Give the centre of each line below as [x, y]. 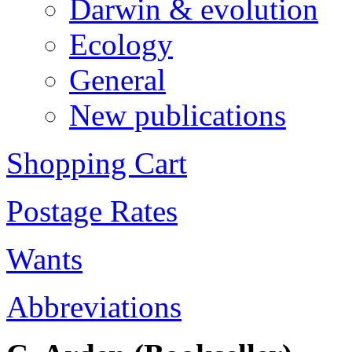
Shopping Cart [97, 163]
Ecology [121, 45]
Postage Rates [92, 211]
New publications [178, 115]
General [117, 80]
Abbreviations [94, 307]
